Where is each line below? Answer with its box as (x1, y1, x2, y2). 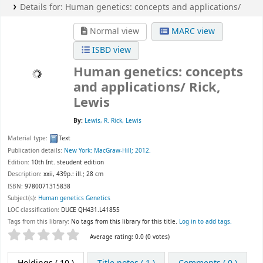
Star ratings (7, 228, 52, 240)
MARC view (168, 25, 215, 38)
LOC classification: (8, 205, 61, 214)
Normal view (87, 25, 139, 38)
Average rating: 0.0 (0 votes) (90, 232, 170, 241)
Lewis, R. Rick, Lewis (85, 116, 142, 125)
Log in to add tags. (179, 217, 232, 226)
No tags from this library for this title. (71, 217, 177, 226)
